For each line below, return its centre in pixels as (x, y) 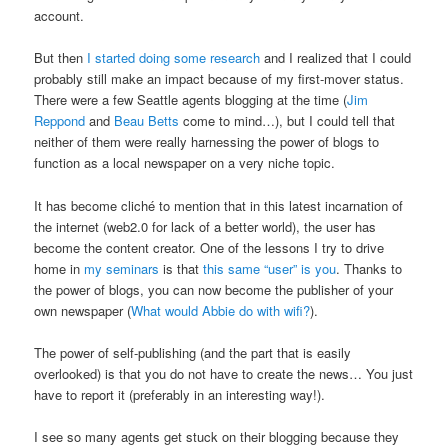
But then (61, 58)
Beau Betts (147, 121)
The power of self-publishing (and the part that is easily (193, 352)
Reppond (62, 121)
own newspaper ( (83, 310)
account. (59, 16)
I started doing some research (174, 58)
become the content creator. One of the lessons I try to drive (209, 247)
